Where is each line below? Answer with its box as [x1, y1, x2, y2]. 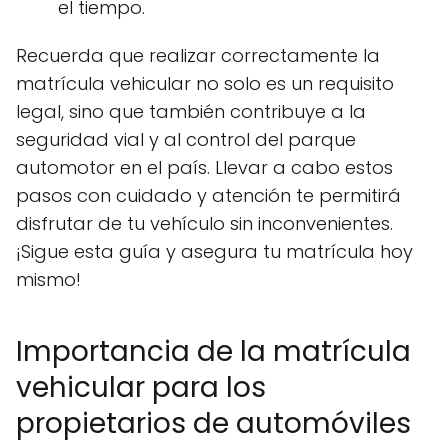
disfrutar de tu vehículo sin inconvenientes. [16, 211, 393, 236]
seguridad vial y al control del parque [16, 127, 356, 152]
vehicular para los [16, 368, 266, 407]
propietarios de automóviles [16, 404, 411, 443]
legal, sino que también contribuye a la [16, 99, 366, 124]
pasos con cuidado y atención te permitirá [16, 183, 401, 208]
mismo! [16, 267, 81, 292]
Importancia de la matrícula [16, 332, 411, 371]
